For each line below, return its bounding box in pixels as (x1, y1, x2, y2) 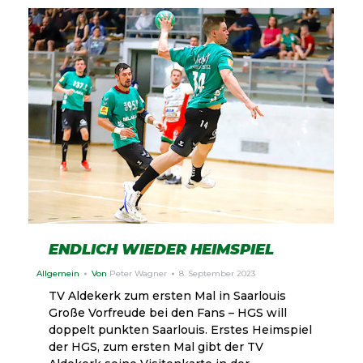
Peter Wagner (109, 268, 167, 280)
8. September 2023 (179, 268, 255, 280)
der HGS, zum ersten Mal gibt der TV (49, 340, 263, 355)
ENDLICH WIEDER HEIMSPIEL (49, 241, 274, 259)
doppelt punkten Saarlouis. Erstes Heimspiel (49, 322, 312, 338)
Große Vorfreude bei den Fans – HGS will (49, 305, 287, 321)
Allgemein (36, 268, 79, 280)
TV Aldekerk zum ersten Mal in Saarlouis (49, 288, 286, 304)
